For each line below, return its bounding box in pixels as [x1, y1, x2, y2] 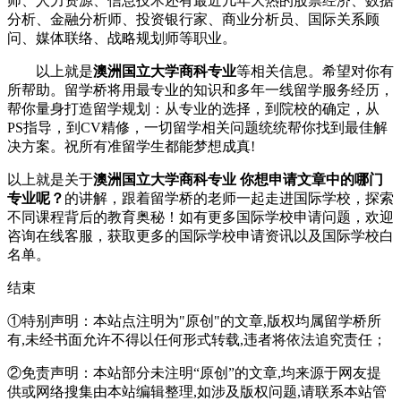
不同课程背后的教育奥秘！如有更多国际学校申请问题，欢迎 [7, 209, 394, 226]
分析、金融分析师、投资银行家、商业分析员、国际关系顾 [7, 12, 380, 28]
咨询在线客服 [7, 228, 93, 244]
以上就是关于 [7, 172, 93, 188]
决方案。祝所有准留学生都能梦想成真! [7, 139, 255, 155]
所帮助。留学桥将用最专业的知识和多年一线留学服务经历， [7, 82, 394, 98]
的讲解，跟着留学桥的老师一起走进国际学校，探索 [64, 191, 394, 207]
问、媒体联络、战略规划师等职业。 [7, 30, 236, 47]
